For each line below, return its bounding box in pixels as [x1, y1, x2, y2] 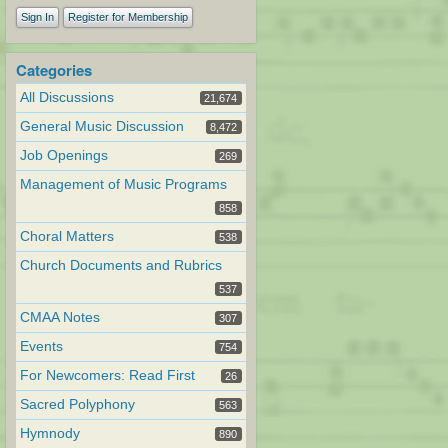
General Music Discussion [20, 119, 184, 135]
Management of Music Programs [20, 177, 227, 193]
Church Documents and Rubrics [20, 258, 222, 274]
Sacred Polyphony [20, 397, 135, 413]
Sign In [21, 10, 54, 23]
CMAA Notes [20, 310, 100, 326]
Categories [16, 59, 92, 82]
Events [20, 339, 63, 355]
